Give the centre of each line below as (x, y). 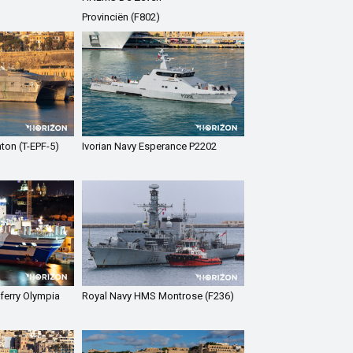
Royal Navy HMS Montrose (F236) (158, 295)
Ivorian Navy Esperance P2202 (150, 147)
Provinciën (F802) (121, 17)
